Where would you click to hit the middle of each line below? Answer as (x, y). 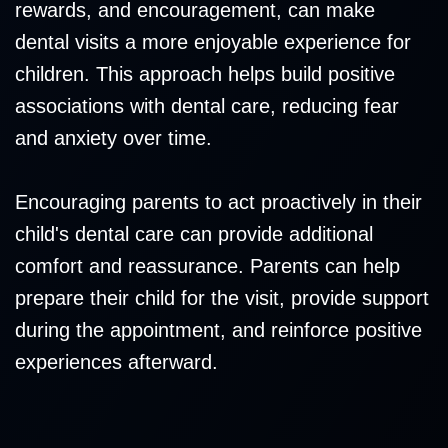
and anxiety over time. (113, 138)
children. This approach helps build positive (205, 74)
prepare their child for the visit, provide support (222, 298)
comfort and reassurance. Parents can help (207, 266)
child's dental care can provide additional (194, 234)
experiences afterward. (116, 362)
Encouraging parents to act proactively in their (218, 202)
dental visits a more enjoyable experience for (213, 42)
